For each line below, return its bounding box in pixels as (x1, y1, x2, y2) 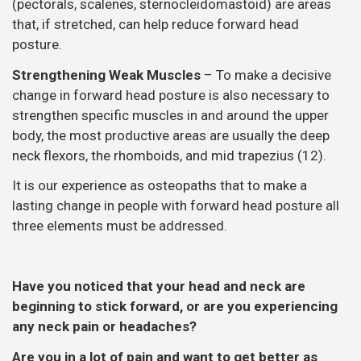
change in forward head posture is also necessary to (12, 86, 330, 103)
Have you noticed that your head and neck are (12, 278, 305, 295)
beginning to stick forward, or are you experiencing (12, 298, 338, 315)
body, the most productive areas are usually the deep (12, 127, 330, 143)
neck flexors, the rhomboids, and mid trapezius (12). (12, 147, 326, 164)
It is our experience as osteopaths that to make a (12, 177, 307, 194)
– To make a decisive (201, 66, 331, 83)
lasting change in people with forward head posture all (12, 197, 339, 214)
